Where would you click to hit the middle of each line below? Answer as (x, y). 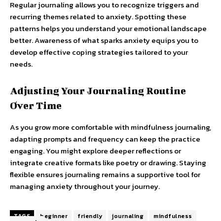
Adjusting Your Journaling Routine (98, 90)
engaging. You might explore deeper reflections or (95, 150)
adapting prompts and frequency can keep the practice (105, 139)
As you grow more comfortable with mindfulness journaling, (110, 127)
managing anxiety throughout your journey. (85, 186)
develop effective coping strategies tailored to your (99, 52)
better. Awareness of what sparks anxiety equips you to (104, 40)
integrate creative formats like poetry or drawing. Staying (108, 162)
